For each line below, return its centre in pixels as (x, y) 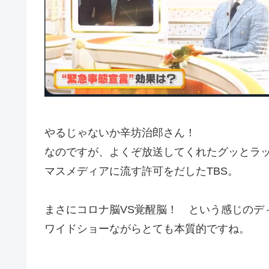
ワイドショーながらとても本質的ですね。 (147, 228)
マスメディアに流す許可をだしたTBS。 (141, 171)
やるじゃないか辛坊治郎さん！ (120, 132)
